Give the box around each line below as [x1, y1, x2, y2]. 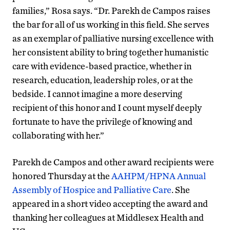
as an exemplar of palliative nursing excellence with [12, 32, 214, 44]
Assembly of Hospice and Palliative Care [12, 184, 171, 195]
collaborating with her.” [12, 129, 104, 141]
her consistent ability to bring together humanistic [12, 46, 208, 57]
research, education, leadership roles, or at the [12, 74, 193, 85]
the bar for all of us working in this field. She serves [12, 18, 209, 30]
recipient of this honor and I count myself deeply [12, 102, 202, 113]
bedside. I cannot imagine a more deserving [12, 88, 182, 99]
